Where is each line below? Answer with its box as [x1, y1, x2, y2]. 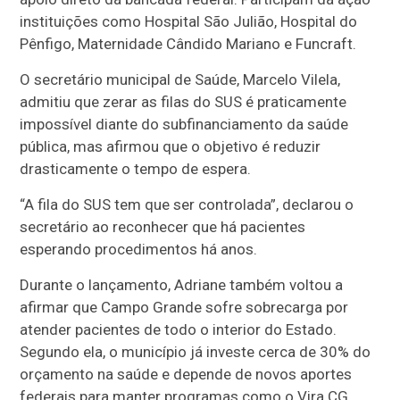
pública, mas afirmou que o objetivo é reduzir [20, 137, 321, 155]
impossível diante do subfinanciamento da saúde [20, 114, 349, 133]
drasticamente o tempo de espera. [20, 159, 252, 178]
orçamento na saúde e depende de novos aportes [20, 364, 353, 383]
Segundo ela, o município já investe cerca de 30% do [20, 342, 371, 361]
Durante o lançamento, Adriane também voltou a [20, 275, 344, 294]
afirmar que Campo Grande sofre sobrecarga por [20, 297, 349, 316]
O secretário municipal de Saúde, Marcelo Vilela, [20, 70, 341, 88]
